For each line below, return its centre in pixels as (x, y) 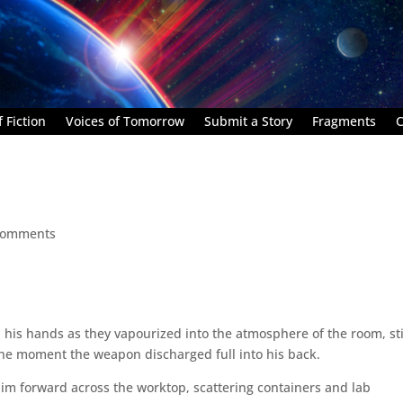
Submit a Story (248, 121)
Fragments (344, 121)
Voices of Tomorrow (125, 121)
